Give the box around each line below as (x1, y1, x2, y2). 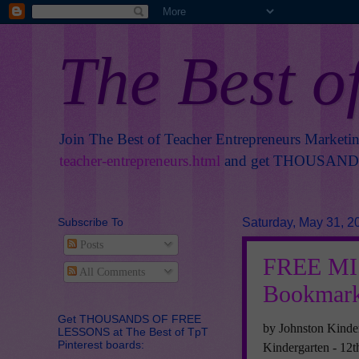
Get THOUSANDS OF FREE (58, 312, 201, 325)
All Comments (76, 265, 145, 278)
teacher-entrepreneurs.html (59, 152, 220, 169)
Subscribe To (58, 216, 123, 228)
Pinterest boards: (58, 337, 144, 351)
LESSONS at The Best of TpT (58, 325, 208, 338)
